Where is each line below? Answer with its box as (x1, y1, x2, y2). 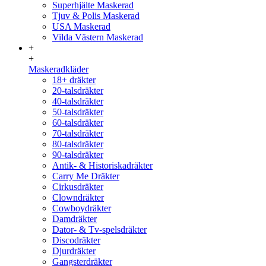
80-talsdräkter (52, 139, 103, 149)
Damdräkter (52, 214, 97, 224)
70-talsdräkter (52, 128, 103, 138)
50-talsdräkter (52, 107, 103, 117)
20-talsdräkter (52, 85, 103, 96)
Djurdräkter (52, 246, 96, 256)
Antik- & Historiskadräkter (52, 160, 153, 170)
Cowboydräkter (52, 203, 111, 213)
